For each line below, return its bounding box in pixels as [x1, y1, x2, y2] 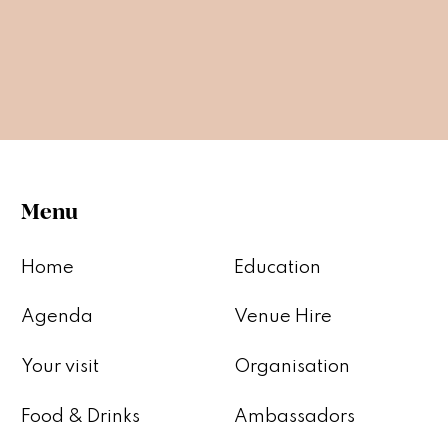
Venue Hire [233, 308, 332, 327]
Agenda [20, 308, 93, 327]
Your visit [20, 358, 99, 377]
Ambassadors [233, 407, 355, 426]
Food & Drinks [20, 407, 140, 426]
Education [233, 258, 321, 277]
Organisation [233, 358, 350, 377]
